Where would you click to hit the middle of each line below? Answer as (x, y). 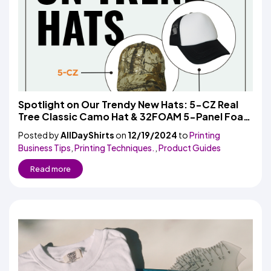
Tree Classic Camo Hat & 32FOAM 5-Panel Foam (135, 116)
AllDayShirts (87, 135)
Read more (51, 169)
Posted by (39, 135)
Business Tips (44, 148)
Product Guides (190, 148)
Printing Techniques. (115, 148)
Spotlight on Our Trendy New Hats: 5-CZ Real (128, 104)
